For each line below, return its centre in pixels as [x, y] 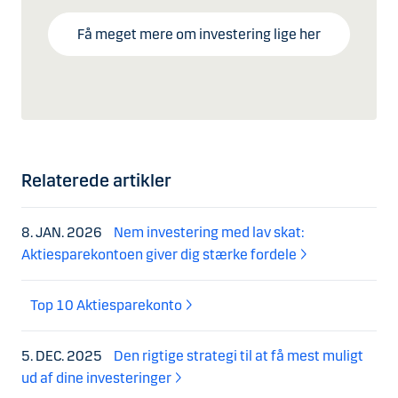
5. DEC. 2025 [63, 356]
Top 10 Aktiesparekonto [106, 306]
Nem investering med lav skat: [209, 233]
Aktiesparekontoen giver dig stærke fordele [159, 255]
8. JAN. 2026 [63, 233]
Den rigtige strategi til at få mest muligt [239, 356]
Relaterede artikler [96, 181]
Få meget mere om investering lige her [199, 35]
